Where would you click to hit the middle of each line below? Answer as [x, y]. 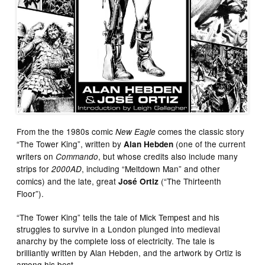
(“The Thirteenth [190, 181]
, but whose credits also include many [168, 156]
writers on [36, 156]
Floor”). [30, 194]
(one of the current [210, 144]
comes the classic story [200, 132]
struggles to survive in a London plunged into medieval [119, 229]
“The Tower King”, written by [70, 144]
